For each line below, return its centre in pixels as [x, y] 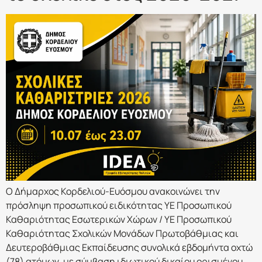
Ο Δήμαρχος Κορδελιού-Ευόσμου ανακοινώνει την [113, 192]
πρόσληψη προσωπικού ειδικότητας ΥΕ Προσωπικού [119, 206]
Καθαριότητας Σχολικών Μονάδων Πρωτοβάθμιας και [122, 234]
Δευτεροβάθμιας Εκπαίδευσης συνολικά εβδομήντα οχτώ [129, 248]
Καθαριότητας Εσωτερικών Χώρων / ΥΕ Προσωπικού [119, 220]
